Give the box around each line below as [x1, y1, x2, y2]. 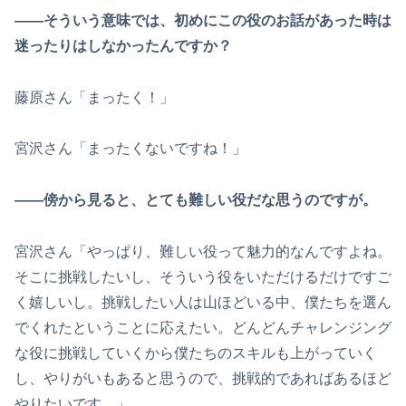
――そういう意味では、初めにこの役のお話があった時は [14, 12, 391, 28]
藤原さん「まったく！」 [14, 89, 174, 105]
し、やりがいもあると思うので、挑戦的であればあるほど [14, 370, 391, 386]
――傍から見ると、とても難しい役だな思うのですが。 [14, 192, 377, 208]
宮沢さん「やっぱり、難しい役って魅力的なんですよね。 [14, 243, 391, 259]
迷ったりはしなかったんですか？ [14, 37, 232, 53]
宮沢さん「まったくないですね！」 [14, 140, 246, 157]
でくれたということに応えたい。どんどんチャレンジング [14, 319, 391, 335]
